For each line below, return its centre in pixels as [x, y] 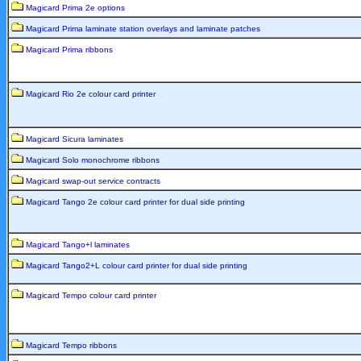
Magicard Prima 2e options [75, 7]
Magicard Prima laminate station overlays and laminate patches [143, 28]
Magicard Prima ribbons [69, 49]
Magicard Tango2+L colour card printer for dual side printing [137, 265]
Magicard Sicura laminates [75, 139]
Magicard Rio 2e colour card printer [91, 93]
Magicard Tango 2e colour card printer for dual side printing [135, 201]
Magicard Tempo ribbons [71, 345]
